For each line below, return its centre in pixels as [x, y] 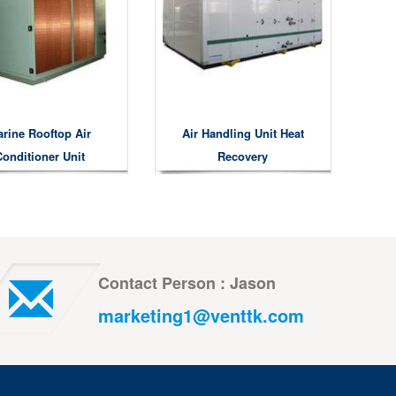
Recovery [243, 156]
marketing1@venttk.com [201, 315]
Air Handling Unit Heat [243, 133]
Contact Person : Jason [187, 282]
